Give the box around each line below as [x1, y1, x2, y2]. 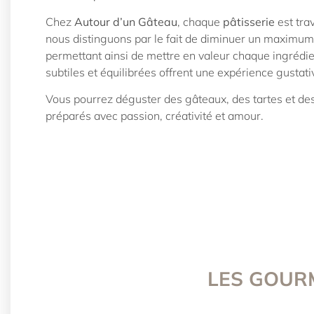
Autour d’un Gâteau [74, 14, 177, 29]
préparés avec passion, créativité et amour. [46, 109, 264, 123]
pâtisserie [223, 14, 275, 29]
